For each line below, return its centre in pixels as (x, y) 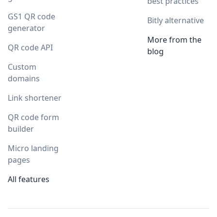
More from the (174, 40)
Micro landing (33, 148)
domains (24, 79)
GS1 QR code (31, 17)
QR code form (33, 117)
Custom (22, 67)
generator (26, 28)
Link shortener (35, 98)
